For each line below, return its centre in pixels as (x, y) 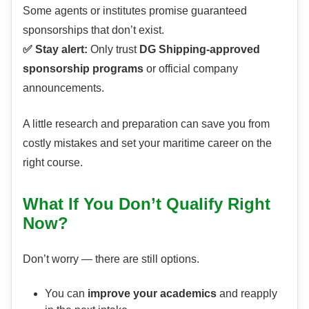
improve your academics (152, 294)
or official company (191, 69)
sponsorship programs (83, 69)
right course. (53, 163)
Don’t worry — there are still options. (111, 259)
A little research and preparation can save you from (146, 124)
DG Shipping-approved (200, 50)
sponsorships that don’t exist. (93, 30)
